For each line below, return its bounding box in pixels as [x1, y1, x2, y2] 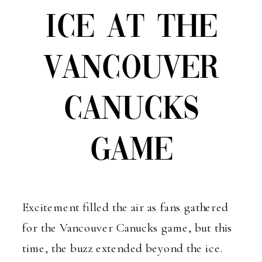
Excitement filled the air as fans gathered [22, 199, 229, 215]
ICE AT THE [46, 13, 218, 43]
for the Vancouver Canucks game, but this [22, 220, 233, 235]
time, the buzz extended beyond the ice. [22, 240, 223, 256]
